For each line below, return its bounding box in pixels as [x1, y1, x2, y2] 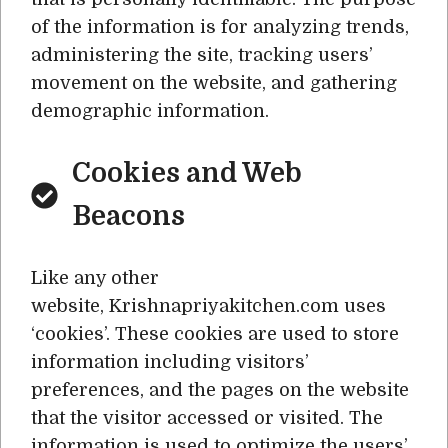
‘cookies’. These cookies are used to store [31, 324, 399, 344]
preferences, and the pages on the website [31, 380, 409, 400]
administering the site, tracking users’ [31, 45, 373, 65]
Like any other [31, 268, 159, 288]
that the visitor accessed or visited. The [31, 408, 383, 428]
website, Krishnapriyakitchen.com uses [31, 296, 386, 316]
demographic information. [31, 101, 269, 121]
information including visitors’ [31, 352, 309, 372]
